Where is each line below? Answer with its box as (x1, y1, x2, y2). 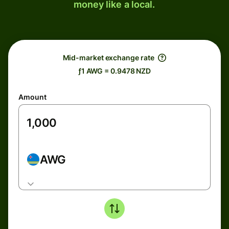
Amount (18, 93, 47, 101)
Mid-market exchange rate (62, 53, 154, 62)
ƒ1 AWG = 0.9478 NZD (78, 66, 151, 75)
